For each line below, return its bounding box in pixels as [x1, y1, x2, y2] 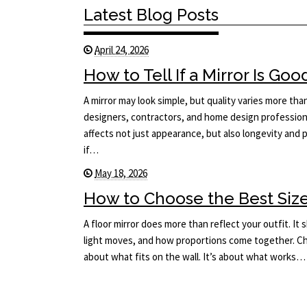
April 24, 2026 [95, 43, 149, 57]
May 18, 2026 [95, 167, 147, 180]
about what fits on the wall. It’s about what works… [84, 249, 306, 263]
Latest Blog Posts [84, 5, 219, 25]
